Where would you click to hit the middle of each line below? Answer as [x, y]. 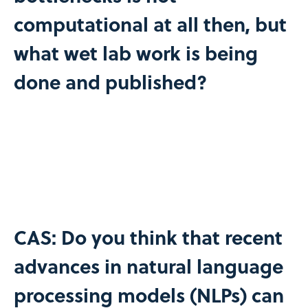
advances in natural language [148, 265]
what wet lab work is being [135, 52]
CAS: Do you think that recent [148, 236]
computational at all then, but [150, 23]
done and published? [110, 81]
